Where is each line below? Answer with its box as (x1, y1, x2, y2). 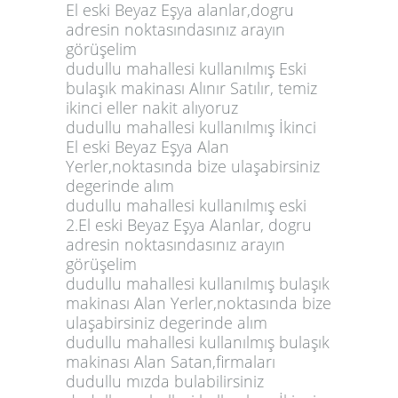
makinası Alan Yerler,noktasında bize (66, 291, 331, 314)
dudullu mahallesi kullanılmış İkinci (66, 115, 316, 138)
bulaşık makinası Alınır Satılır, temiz (66, 76, 317, 99)
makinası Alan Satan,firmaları (66, 350, 275, 372)
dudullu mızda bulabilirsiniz (66, 370, 264, 392)
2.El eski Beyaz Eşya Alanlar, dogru (66, 213, 312, 235)
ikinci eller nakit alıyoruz (66, 96, 238, 118)
